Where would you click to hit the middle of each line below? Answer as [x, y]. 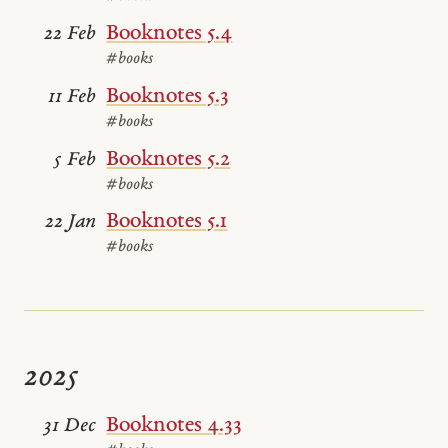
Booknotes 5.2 [168, 159]
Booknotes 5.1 [167, 222]
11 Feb [72, 97]
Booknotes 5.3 [167, 96]
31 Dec [70, 427]
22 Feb [70, 35]
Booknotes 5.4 [169, 34]
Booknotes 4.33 [174, 426]
